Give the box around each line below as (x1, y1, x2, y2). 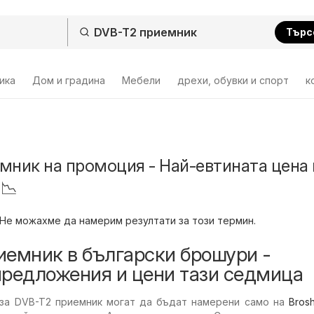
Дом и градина (32, 74, 105, 86)
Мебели (122, 74, 161, 86)
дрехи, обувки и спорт (177, 74, 289, 86)
